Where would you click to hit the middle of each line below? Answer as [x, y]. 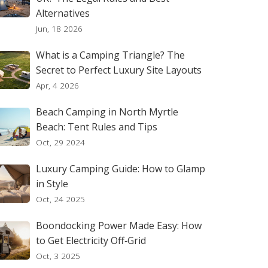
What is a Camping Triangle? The [110, 55]
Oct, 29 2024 [60, 142]
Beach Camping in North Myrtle [107, 112]
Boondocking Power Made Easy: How [119, 226]
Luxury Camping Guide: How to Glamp [121, 169]
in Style [52, 184]
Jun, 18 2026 [59, 28]
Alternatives [63, 13]
